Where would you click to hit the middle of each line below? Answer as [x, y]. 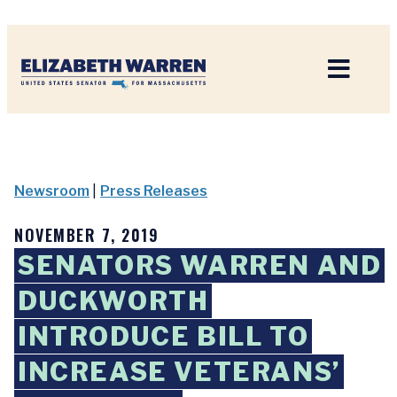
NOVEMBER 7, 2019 [86, 235]
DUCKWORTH [113, 301]
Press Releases [154, 191]
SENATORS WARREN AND [200, 265]
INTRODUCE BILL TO [163, 336]
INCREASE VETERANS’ [179, 372]
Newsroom [52, 191]
